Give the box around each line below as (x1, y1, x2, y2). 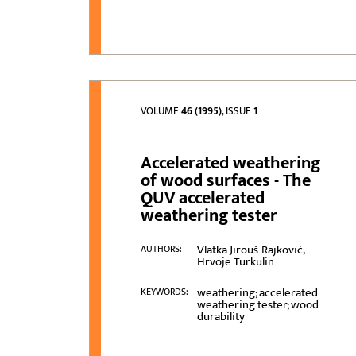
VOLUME (141, 103, 182, 121)
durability (196, 307, 245, 327)
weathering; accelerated (196, 283, 318, 304)
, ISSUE (222, 103, 254, 121)
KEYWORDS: (141, 284, 189, 300)
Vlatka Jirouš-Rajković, (196, 240, 304, 261)
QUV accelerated (141, 184, 265, 214)
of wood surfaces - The (141, 166, 311, 196)
